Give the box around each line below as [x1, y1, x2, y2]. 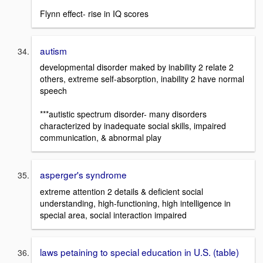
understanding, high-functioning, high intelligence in [40, 197, 231, 210]
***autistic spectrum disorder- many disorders [40, 108, 207, 120]
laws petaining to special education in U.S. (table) [40, 245, 239, 259]
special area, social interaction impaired [40, 209, 187, 221]
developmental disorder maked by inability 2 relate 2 [40, 61, 234, 73]
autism [40, 43, 67, 57]
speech [40, 85, 67, 97]
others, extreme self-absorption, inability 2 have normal [40, 73, 244, 85]
